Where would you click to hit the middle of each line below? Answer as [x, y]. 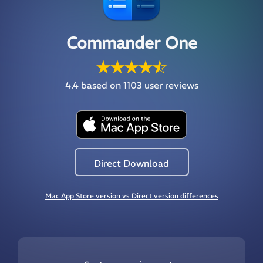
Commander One [131, 43]
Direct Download [131, 163]
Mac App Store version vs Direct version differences [131, 196]
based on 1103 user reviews [138, 85]
